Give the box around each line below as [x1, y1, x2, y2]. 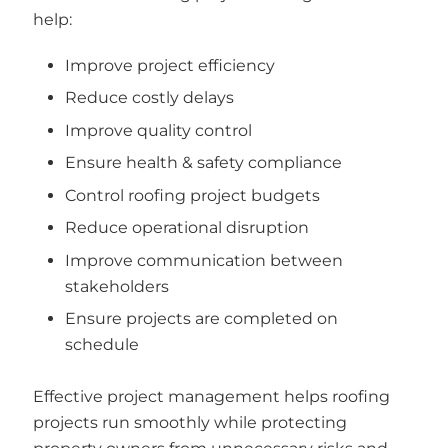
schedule [65, 335, 139, 354]
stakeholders [65, 276, 169, 296]
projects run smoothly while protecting [32, 413, 347, 432]
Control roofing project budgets [65, 185, 320, 205]
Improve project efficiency [65, 55, 275, 75]
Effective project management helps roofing [32, 387, 390, 406]
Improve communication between [65, 250, 343, 270]
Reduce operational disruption [65, 218, 309, 237]
